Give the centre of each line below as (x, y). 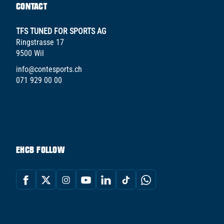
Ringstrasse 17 (40, 42)
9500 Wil (30, 53)
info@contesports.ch (49, 69)
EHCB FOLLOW (40, 149)
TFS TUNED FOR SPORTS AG (61, 31)
